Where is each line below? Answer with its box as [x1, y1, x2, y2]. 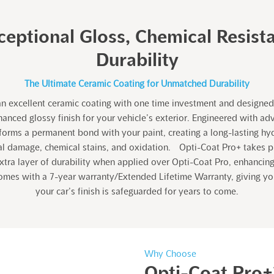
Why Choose [144, 248, 196, 259]
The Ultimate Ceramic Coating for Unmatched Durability [24, 78, 250, 89]
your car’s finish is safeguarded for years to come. [35, 186, 239, 196]
